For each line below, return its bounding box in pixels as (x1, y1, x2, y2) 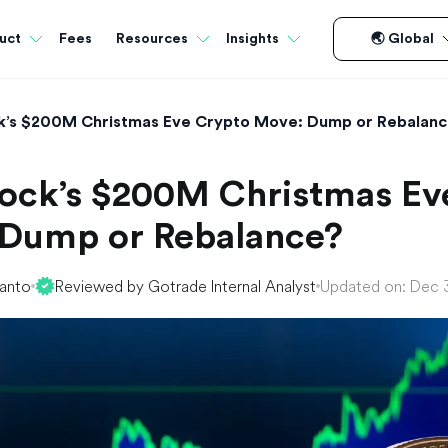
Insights (226, 32, 279, 46)
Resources (116, 32, 188, 46)
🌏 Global (370, 32, 434, 46)
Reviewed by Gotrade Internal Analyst (55, 275, 316, 296)
